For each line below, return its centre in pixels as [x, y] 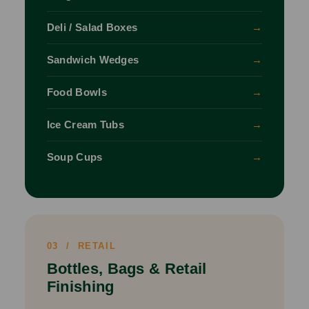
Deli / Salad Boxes [92, 28]
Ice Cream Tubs [86, 125]
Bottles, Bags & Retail [127, 269]
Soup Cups [74, 157]
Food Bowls [77, 92]
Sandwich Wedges [93, 60]
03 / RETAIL [81, 246]
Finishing [80, 287]
